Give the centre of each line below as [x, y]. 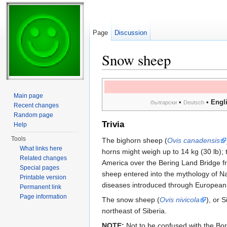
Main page [29, 96]
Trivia [113, 124]
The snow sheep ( [131, 199]
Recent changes [36, 105]
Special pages [40, 168]
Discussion [131, 33]
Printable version [43, 177]
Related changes [44, 158]
